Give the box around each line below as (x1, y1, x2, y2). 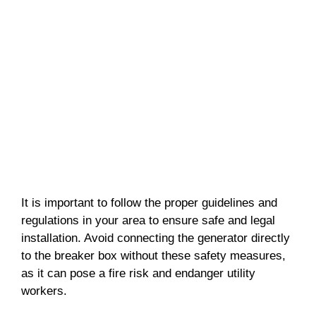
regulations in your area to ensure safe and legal (21, 213, 275, 227)
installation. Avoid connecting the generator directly (21, 231, 290, 245)
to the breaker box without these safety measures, (21, 248, 286, 262)
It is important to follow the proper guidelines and (21, 195, 277, 209)
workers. (21, 284, 67, 298)
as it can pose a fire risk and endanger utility (21, 266, 255, 280)
